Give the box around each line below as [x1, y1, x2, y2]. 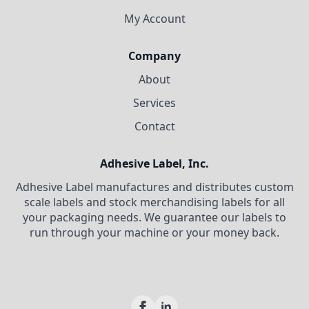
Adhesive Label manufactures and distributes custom [15, 179, 294, 195]
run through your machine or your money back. [30, 225, 279, 241]
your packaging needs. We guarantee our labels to [23, 210, 286, 226]
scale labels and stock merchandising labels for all [24, 195, 285, 210]
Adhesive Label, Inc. [100, 156, 209, 172]
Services [133, 95, 176, 111]
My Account [123, 11, 186, 27]
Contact [134, 119, 175, 134]
